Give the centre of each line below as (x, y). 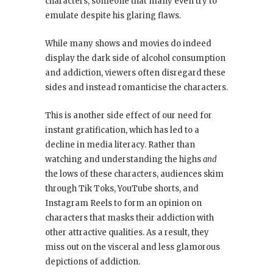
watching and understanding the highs (124, 160)
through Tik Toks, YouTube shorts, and (122, 189)
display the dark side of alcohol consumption (135, 58)
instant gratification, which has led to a (122, 130)
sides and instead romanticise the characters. (136, 88)
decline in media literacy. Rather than (120, 145)
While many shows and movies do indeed (128, 44)
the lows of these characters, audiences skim (134, 174)
